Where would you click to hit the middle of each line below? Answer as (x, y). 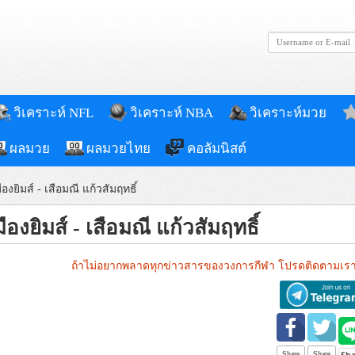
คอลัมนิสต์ (217, 149)
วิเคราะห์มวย (288, 113)
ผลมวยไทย (118, 149)
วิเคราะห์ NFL (53, 113)
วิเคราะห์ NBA (172, 113)
